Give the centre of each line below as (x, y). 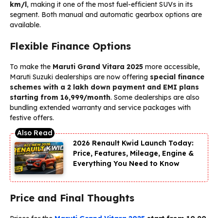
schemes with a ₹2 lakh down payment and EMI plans (104, 87)
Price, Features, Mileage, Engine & (133, 153)
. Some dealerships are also (155, 97)
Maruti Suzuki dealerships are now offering (80, 77)
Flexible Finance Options (70, 46)
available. (25, 25)
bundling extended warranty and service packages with (100, 107)
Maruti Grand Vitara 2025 (98, 66)
